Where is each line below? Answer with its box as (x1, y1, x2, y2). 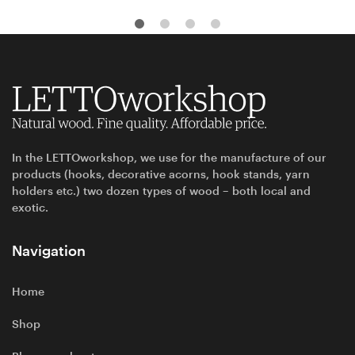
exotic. (12, 200, 48, 214)
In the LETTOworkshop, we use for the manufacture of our (12, 151, 326, 164)
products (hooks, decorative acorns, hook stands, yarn (12, 167, 310, 181)
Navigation (12, 242, 86, 259)
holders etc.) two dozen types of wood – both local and (12, 184, 311, 197)
